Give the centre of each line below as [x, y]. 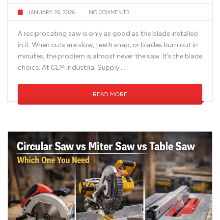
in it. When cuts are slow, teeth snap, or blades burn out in [108, 45]
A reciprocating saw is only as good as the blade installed [108, 33]
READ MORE [110, 94]
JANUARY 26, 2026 [51, 12]
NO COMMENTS [109, 12]
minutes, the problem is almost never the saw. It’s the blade [110, 56]
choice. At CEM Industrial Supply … [71, 67]
